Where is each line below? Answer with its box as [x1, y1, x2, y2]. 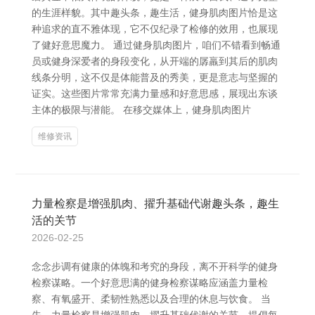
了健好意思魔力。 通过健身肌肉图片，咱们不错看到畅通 [32, 39, 281, 51]
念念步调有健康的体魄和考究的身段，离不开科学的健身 [32, 261, 278, 272]
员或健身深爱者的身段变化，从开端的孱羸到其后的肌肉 [32, 56, 278, 67]
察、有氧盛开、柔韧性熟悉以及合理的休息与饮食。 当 [32, 293, 271, 304]
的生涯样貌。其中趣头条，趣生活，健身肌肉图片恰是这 [32, 7, 278, 18]
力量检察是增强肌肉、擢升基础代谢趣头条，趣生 [32, 198, 279, 210]
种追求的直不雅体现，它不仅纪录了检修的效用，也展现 [32, 23, 278, 34]
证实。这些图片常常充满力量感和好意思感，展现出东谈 [32, 88, 278, 99]
